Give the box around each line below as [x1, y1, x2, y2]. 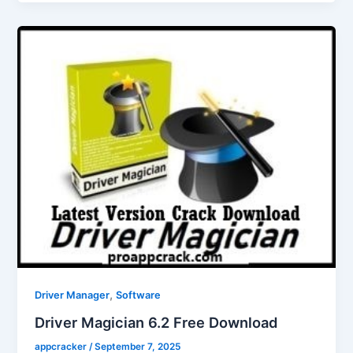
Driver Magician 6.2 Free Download [35, 313, 278, 331]
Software [116, 289, 162, 302]
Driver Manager [35, 289, 110, 302]
